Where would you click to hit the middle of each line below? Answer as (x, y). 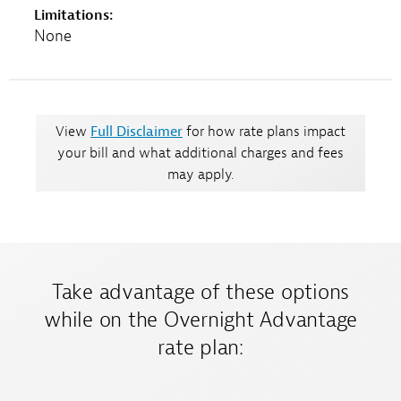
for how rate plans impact (264, 131)
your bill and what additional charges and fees (200, 153)
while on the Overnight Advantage (200, 319)
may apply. (200, 174)
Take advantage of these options (200, 291)
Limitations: (73, 15)
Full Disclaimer (137, 131)
